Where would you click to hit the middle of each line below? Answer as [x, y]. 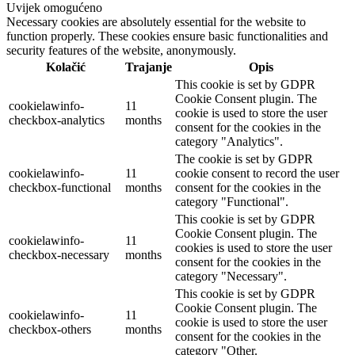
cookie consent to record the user [257, 173]
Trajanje [149, 67]
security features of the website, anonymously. [121, 50]
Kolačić [65, 67]
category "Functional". [232, 201]
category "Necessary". [231, 276]
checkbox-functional [60, 187]
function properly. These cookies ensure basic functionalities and [167, 36]
